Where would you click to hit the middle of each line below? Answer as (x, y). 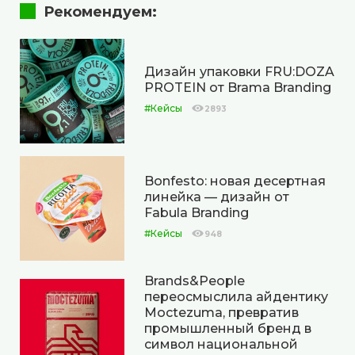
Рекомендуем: (100, 11)
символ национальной (221, 344)
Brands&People (195, 281)
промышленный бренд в (228, 328)
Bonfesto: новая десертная (235, 181)
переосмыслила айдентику (236, 296)
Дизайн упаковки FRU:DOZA (239, 72)
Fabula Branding (197, 213)
